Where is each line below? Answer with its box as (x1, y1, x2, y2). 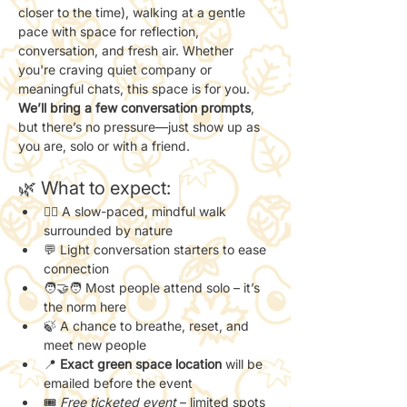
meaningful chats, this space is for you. (18, 80, 250, 96)
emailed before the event (44, 374, 193, 391)
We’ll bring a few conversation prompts (18, 99, 251, 115)
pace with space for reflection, (18, 23, 203, 39)
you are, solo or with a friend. (18, 137, 190, 154)
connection (44, 260, 109, 276)
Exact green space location (60, 355, 222, 372)
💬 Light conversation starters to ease (44, 241, 270, 257)
